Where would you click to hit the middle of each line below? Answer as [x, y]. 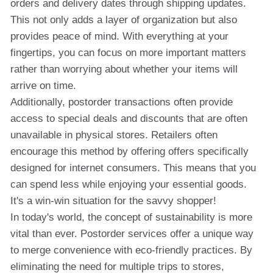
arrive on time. [43, 86]
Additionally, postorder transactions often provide [122, 102]
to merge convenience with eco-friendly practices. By [131, 250]
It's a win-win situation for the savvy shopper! [113, 201]
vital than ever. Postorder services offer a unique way [132, 234]
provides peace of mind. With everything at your [119, 36]
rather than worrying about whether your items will [124, 69]
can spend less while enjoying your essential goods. [129, 184]
